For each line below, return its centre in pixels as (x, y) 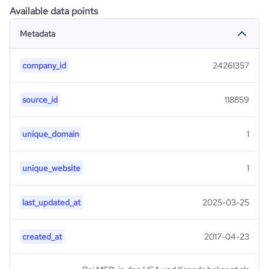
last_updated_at (51, 202)
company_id (44, 65)
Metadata (38, 34)
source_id (40, 100)
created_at (42, 237)
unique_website (51, 168)
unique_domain (51, 134)
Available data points (54, 11)
